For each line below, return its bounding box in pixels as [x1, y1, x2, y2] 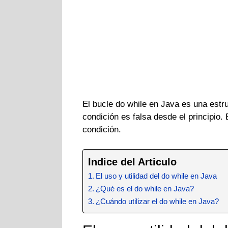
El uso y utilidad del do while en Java [96, 171, 217, 180]
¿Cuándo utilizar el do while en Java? [96, 196, 219, 206]
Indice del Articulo [88, 156, 177, 167]
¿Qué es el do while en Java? [96, 184, 194, 193]
